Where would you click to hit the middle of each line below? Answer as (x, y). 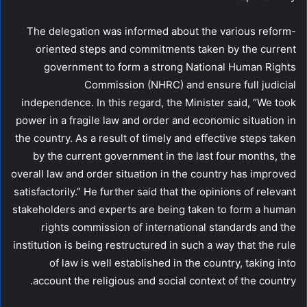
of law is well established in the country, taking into (173, 262)
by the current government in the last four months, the (164, 156)
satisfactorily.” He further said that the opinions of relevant (155, 191)
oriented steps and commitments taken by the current (166, 49)
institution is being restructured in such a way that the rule (155, 245)
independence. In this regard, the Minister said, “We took (159, 102)
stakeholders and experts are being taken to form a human (154, 209)
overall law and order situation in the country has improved (153, 173)
